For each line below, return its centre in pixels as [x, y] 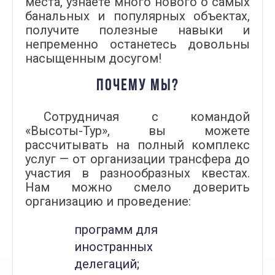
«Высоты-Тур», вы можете [137, 131]
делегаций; [107, 264]
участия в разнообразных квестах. [137, 173]
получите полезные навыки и [137, 30]
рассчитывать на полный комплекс [137, 145]
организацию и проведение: [108, 201]
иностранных [114, 247]
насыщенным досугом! [93, 58]
